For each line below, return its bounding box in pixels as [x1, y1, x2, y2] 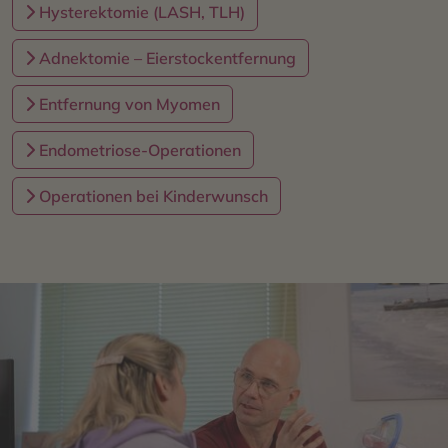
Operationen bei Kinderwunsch [35, 185, 268, 206]
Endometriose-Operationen [35, 139, 241, 160]
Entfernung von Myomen [35, 93, 220, 114]
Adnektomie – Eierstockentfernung [35, 47, 296, 68]
